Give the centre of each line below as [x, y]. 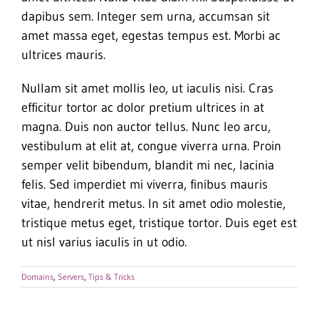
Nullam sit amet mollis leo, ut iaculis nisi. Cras [147, 88]
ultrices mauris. [63, 54]
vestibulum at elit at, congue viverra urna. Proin [151, 146]
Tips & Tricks [111, 276]
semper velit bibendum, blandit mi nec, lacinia [148, 165]
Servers [71, 276]
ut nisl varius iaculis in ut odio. [104, 242]
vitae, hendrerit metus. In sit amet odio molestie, [153, 203]
